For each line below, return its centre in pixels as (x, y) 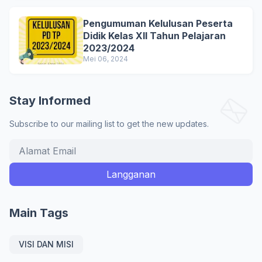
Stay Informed (50, 101)
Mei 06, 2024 (106, 58)
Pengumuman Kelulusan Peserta (158, 23)
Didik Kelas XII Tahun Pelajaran (154, 35)
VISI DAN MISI (46, 244)
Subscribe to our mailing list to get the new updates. (109, 124)
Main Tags (39, 213)
